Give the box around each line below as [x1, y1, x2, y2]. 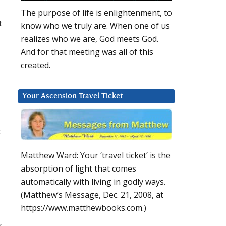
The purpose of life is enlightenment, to [21, 7, 172, 19]
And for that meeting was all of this [21, 46, 153, 58]
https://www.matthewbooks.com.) [21, 202, 146, 214]
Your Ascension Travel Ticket [22, 92, 123, 100]
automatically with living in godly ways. [21, 176, 165, 188]
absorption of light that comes [21, 163, 136, 175]
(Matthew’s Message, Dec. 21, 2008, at [21, 189, 163, 201]
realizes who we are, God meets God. [21, 33, 158, 45]
